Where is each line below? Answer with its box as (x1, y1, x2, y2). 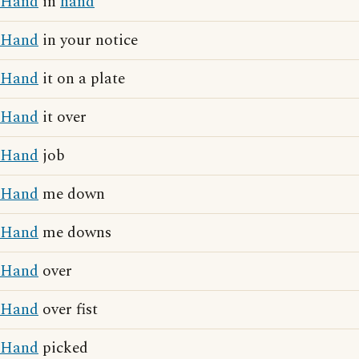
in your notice (38, 29, 138, 52)
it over (38, 106, 87, 129)
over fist (38, 298, 98, 321)
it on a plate (38, 67, 125, 91)
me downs (38, 221, 111, 244)
